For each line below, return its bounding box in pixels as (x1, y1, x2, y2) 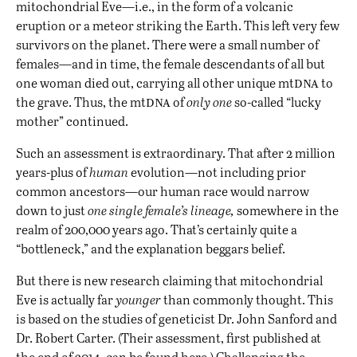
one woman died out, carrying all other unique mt (16, 74, 294, 92)
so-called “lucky (232, 93, 321, 111)
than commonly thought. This (161, 291, 333, 308)
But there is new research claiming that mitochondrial (16, 272, 323, 289)
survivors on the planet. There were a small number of (16, 36, 319, 53)
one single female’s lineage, (88, 202, 234, 219)
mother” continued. (16, 112, 128, 130)
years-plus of (16, 163, 89, 181)
